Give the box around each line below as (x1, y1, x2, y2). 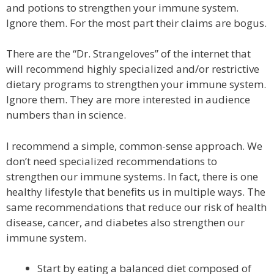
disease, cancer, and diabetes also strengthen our (6, 215, 245, 229)
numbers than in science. (6, 108, 126, 122)
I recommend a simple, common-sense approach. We (6, 138, 262, 153)
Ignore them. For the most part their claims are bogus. (6, 15, 267, 30)
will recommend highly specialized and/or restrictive (6, 62, 259, 76)
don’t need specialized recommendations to (6, 154, 217, 168)
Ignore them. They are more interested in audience (6, 92, 250, 107)
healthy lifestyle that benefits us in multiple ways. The (6, 184, 265, 199)
